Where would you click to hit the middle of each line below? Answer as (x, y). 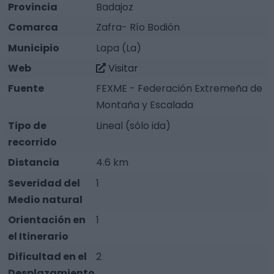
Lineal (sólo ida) (134, 125)
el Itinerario (39, 236)
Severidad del (44, 183)
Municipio (34, 48)
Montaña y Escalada (145, 105)
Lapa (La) (119, 48)
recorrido (33, 142)
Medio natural (46, 199)
